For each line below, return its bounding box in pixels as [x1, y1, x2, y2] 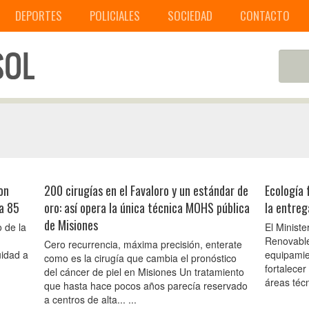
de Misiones [44, 216, 98, 234]
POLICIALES [90, 7, 140, 24]
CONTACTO [240, 7, 290, 24]
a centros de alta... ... [44, 292, 137, 306]
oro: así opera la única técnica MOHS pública [44, 199, 250, 217]
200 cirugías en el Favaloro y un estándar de [44, 181, 248, 199]
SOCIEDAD [168, 7, 212, 24]
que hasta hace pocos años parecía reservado [44, 279, 248, 292]
